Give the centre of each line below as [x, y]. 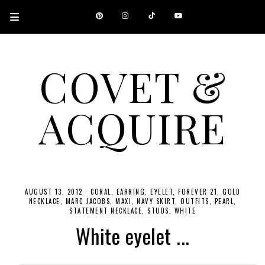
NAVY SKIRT [156, 201]
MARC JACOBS [88, 201]
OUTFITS [195, 201]
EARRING [130, 192]
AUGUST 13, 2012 [54, 192]
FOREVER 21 [198, 192]
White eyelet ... [132, 236]
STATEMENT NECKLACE [106, 211]
